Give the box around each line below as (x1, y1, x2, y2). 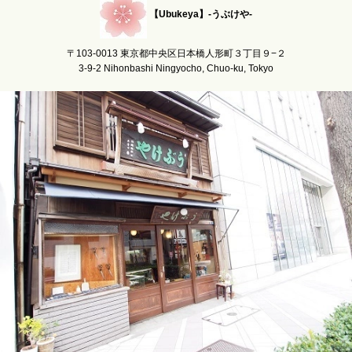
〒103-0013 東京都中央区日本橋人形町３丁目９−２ (66, 48, 286, 60)
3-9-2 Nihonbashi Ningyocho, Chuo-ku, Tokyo (79, 63, 273, 75)
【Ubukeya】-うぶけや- (149, 9, 252, 20)
